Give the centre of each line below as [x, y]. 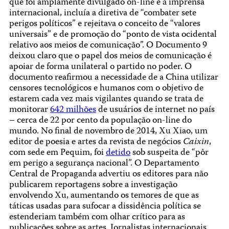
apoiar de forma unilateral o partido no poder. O [100, 67]
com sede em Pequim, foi [57, 153]
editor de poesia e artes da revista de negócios [96, 142]
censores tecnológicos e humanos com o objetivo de [106, 88]
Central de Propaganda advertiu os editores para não [108, 174]
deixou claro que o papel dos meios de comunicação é [110, 56]
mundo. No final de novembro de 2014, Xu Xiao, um [108, 131]
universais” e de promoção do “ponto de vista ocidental [113, 35]
